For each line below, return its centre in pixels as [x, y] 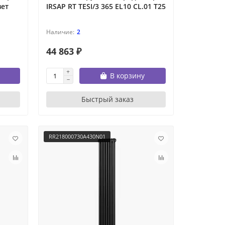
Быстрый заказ [108, 99]
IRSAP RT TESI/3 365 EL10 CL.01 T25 [106, 7]
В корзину [127, 76]
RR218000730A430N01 [77, 137]
